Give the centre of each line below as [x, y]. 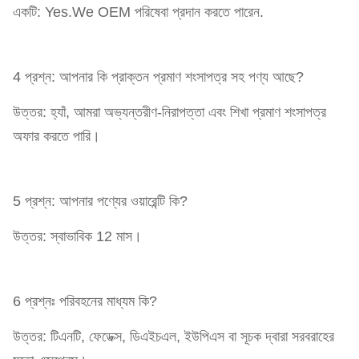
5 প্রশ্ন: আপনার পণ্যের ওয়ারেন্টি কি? [100, 201]
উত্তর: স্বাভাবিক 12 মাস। [77, 236]
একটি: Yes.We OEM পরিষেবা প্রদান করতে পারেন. [138, 12]
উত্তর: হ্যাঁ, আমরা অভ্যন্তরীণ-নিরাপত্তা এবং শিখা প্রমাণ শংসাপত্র [169, 112]
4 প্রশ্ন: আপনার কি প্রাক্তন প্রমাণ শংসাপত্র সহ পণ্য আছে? [158, 77]
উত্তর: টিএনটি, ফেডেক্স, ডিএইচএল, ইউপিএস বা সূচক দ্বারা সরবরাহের [173, 336]
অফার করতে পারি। [56, 136]
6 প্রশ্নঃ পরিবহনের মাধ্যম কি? [85, 301]
